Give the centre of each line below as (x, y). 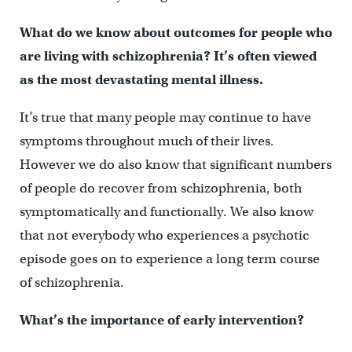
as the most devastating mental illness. (141, 79)
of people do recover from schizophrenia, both (160, 188)
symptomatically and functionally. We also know (166, 211)
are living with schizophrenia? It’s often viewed (168, 56)
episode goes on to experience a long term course (169, 258)
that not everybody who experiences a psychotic (164, 235)
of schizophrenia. (71, 282)
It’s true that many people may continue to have (165, 117)
